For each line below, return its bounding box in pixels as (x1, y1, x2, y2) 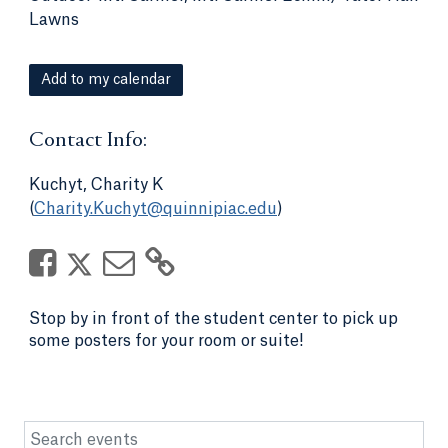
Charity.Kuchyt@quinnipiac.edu (34, 201, 277, 218)
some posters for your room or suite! (29, 333, 304, 350)
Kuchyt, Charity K (29, 177, 163, 194)
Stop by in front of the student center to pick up (29, 311, 398, 328)
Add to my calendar (41, 73, 171, 87)
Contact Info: (29, 130, 147, 152)
